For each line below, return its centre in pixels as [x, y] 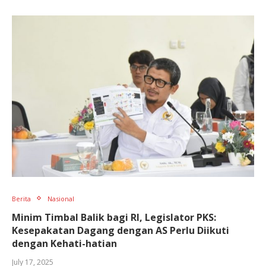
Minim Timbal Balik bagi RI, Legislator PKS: [114, 217]
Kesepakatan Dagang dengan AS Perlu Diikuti [121, 230]
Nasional [61, 198]
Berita [21, 198]
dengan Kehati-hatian [64, 243]
